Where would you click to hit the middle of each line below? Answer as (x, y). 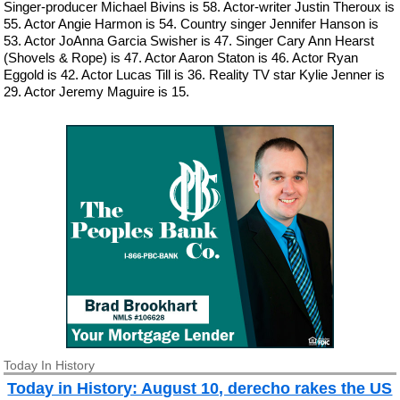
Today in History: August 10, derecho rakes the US (200, 388)
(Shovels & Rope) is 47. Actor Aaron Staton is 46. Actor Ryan (181, 58)
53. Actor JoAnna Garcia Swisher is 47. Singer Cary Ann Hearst (189, 41)
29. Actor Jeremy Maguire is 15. (97, 92)
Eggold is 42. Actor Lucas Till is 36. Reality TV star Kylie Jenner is (195, 75)
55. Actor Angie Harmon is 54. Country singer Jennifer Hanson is (192, 24)
